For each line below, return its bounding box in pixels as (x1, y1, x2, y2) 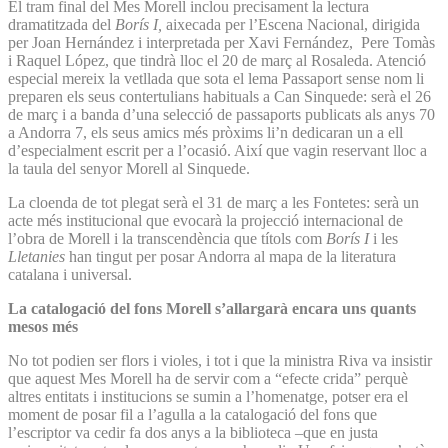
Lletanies (8, 247, 65, 265)
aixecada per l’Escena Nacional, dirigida (166, 15, 420, 33)
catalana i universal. (8, 265, 132, 283)
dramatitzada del (8, 15, 115, 33)
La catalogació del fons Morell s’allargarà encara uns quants (8, 299, 416, 317)
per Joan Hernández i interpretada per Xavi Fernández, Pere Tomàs (8, 33, 435, 51)
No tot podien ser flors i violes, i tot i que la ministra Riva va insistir (8, 351, 432, 369)
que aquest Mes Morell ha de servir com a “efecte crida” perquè (8, 369, 408, 387)
